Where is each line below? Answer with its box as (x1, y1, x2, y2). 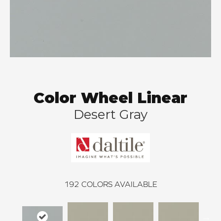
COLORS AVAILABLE (81, 179, 157, 188)
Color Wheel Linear (34, 89, 187, 108)
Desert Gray (74, 107, 147, 123)
